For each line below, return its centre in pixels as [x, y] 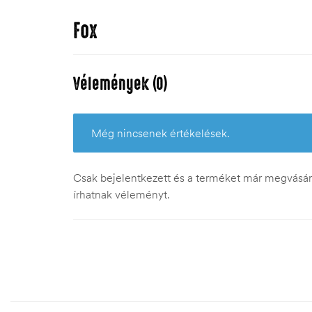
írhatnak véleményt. [122, 194]
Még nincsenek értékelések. [160, 133]
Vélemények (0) [120, 84]
